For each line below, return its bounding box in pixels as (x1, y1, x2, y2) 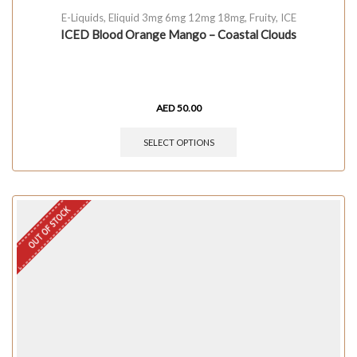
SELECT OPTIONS (143, 136, 214, 147)
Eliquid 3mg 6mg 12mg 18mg (108, 11, 245, 25)
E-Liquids (61, 11, 104, 25)
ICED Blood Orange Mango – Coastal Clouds (61, 27, 296, 42)
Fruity (249, 11, 276, 25)
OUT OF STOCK (25, 203, 73, 251)
